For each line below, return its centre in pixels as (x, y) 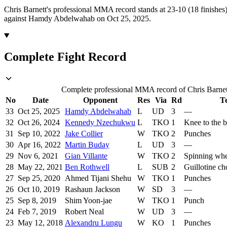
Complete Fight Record (65, 57)
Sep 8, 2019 (37, 201)
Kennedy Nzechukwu (100, 123)
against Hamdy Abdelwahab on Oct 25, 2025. (78, 18)
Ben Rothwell (87, 167)
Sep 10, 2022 (39, 134)
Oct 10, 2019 (39, 190)
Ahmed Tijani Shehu (98, 178)
